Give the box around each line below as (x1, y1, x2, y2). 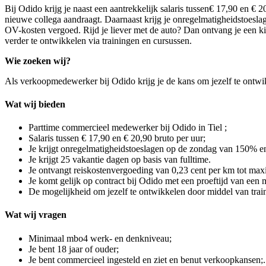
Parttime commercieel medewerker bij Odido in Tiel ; (28, 122, 227, 133)
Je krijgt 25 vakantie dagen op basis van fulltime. (28, 154, 211, 165)
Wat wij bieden (5, 99, 65, 109)
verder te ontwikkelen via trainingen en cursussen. (5, 35, 192, 46)
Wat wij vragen (5, 210, 66, 220)
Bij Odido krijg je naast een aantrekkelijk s (5, 3, 164, 14)
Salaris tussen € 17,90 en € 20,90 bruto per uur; (28, 133, 205, 144)
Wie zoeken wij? (5, 55, 71, 66)
